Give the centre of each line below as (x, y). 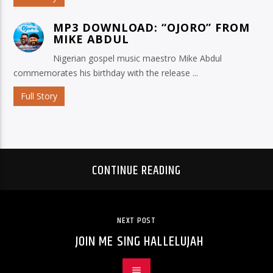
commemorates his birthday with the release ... (106, 73)
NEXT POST (136, 220)
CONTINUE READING (136, 170)
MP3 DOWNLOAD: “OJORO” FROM (151, 28)
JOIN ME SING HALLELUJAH (140, 241)
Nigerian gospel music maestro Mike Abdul (138, 58)
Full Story (39, 96)
